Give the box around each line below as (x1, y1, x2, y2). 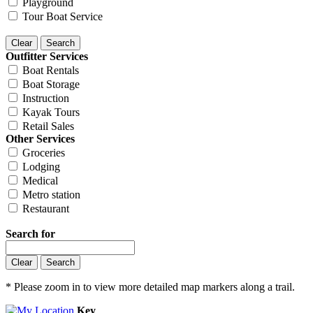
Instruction (22, 92, 69, 104)
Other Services (6, 132, 75, 145)
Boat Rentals (22, 64, 79, 76)
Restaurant (22, 202, 69, 214)
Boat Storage (22, 78, 80, 90)
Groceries (22, 146, 65, 159)
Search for (6, 227, 55, 240)
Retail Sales (22, 119, 74, 132)
